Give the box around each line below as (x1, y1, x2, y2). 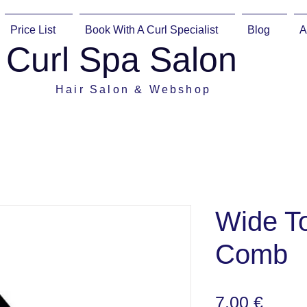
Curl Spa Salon (6, 40, 237, 79)
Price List (10, 24, 56, 36)
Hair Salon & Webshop (50, 84, 212, 95)
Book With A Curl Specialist (85, 24, 218, 36)
